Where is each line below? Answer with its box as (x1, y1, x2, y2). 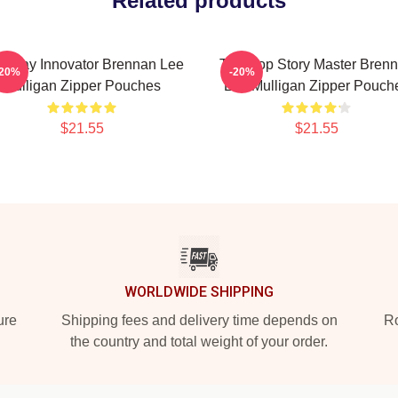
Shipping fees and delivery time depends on (60, 313, 338, 328)
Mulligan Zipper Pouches (3, 78, 161, 93)
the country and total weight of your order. (70, 334, 328, 349)
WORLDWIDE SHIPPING (124, 283, 274, 300)
